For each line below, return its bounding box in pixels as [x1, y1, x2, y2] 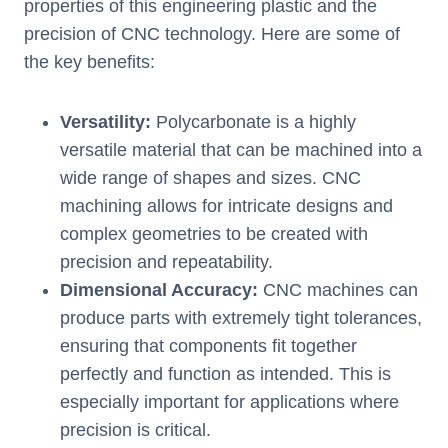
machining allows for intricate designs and [60, 196, 393, 217]
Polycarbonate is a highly [151, 112, 356, 133]
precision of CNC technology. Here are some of [24, 24, 400, 45]
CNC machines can [258, 280, 418, 301]
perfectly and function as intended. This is [60, 364, 391, 385]
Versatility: [60, 112, 151, 133]
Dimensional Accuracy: [60, 280, 258, 301]
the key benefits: [24, 52, 165, 73]
